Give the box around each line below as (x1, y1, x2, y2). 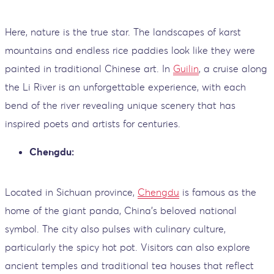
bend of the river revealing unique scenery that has (5, 98, 235, 111)
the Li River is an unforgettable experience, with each (5, 80, 246, 93)
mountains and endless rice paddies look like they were (5, 43, 255, 56)
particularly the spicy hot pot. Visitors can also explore (5, 240, 250, 253)
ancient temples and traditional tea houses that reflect (5, 259, 254, 272)
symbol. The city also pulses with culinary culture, (5, 222, 226, 235)
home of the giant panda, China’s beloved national (5, 204, 237, 217)
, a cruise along (199, 62, 267, 75)
